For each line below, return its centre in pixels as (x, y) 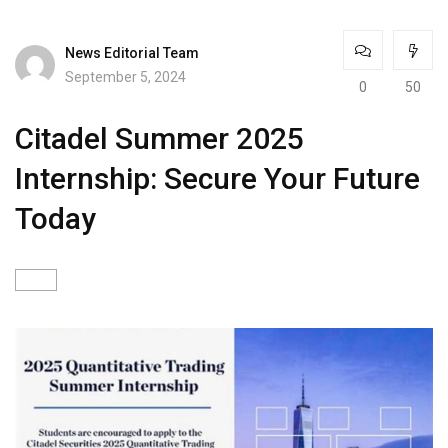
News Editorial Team (132, 52)
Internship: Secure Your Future (217, 178)
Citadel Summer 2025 (159, 138)
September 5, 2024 (125, 76)
